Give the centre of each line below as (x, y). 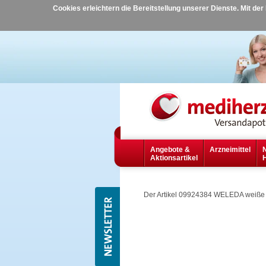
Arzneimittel (230, 150)
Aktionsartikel (174, 158)
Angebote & (170, 150)
